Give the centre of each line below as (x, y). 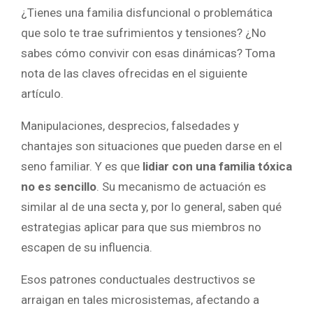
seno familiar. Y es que (82, 166)
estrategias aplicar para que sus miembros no (141, 227)
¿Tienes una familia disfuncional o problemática (147, 13)
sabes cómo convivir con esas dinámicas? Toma (148, 53)
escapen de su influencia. (87, 247)
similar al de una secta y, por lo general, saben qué (151, 207)
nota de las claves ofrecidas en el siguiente (134, 73)
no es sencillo (59, 187)
